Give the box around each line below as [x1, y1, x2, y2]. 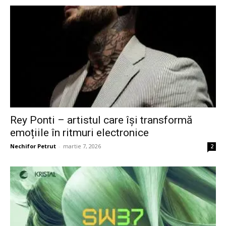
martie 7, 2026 [63, 142, 101, 150]
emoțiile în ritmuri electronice [10, 126, 149, 139]
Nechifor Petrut [10, 142, 56, 150]
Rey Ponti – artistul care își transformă [10, 114, 192, 126]
